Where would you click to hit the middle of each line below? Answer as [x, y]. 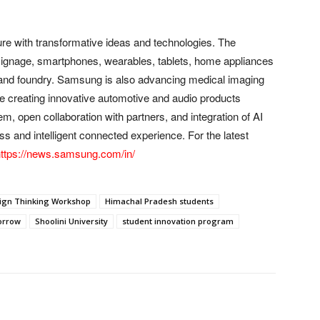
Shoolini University [71, 221]
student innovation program [178, 221]
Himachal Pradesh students [159, 201]
